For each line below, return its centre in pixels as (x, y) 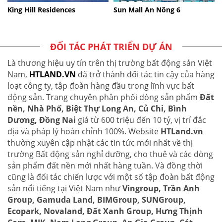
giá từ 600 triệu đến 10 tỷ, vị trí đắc (141, 120)
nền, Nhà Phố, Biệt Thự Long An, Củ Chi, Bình (97, 108)
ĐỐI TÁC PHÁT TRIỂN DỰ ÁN (111, 46)
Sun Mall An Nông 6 (147, 9)
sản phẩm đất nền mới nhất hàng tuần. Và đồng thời (105, 165)
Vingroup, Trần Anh (161, 188)
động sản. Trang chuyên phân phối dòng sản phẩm (104, 97)
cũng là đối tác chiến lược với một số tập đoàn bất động (111, 177)
